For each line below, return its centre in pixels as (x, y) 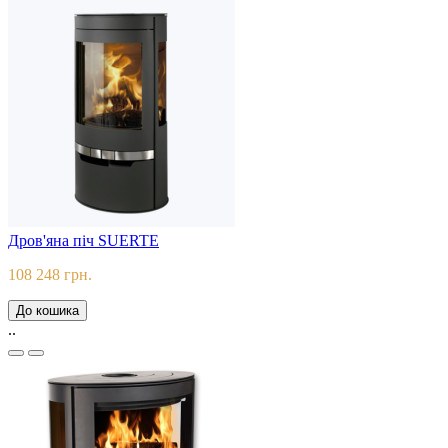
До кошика (47, 311)
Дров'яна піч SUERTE (83, 241)
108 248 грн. (50, 275)
